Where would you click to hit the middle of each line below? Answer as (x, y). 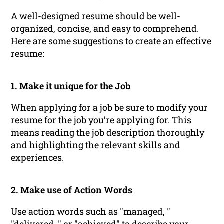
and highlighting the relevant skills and (96, 145)
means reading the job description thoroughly (108, 133)
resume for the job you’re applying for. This (101, 120)
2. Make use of (43, 190)
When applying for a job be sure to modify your (110, 108)
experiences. (38, 158)
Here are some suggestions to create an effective (111, 41)
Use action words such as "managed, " (91, 212)
